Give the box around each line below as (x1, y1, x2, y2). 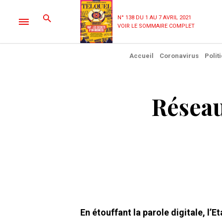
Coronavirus (159, 52, 199, 59)
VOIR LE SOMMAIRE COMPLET (117, 22, 195, 29)
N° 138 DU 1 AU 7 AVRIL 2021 (117, 14, 191, 21)
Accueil (129, 52, 154, 59)
